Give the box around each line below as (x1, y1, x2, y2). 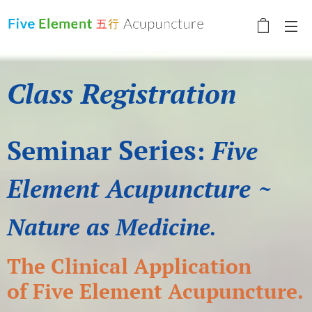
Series (118, 132, 196, 168)
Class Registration (7, 75, 237, 111)
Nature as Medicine (7, 212, 210, 242)
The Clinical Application (7, 252, 251, 280)
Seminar (7, 133, 111, 168)
